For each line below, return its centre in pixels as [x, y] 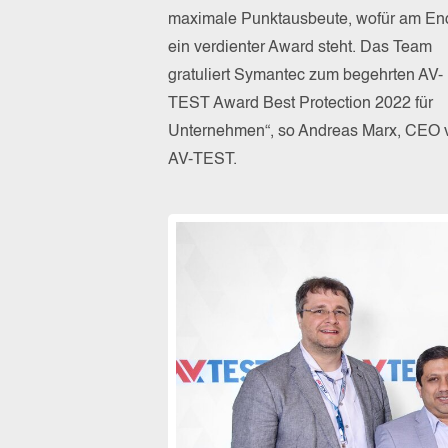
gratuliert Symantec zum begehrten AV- [305, 75]
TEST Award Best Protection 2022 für [300, 103]
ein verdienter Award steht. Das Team [300, 47]
